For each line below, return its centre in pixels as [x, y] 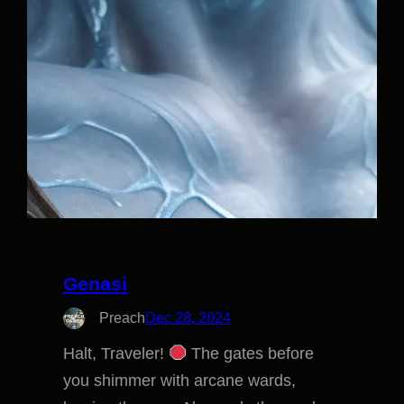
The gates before [251, 353]
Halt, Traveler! [116, 353]
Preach [122, 317]
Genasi [95, 283]
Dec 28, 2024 [188, 317]
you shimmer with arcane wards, [179, 380]
